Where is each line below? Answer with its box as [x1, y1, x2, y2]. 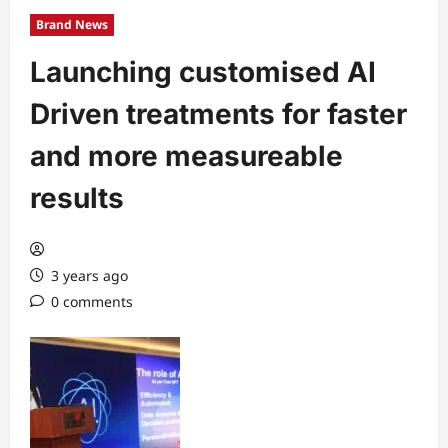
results [30, 180, 124, 215]
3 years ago [47, 265, 128, 285]
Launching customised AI [30, 54, 376, 89]
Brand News [36, 15, 108, 33]
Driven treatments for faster [30, 96, 407, 131]
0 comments [51, 291, 133, 311]
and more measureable [30, 138, 343, 173]
